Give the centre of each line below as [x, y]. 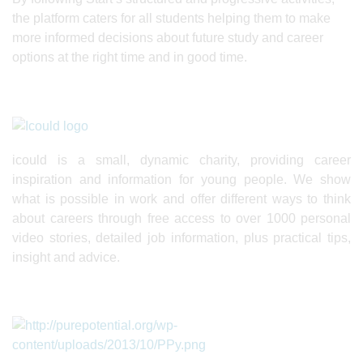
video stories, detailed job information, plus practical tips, [181, 238]
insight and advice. [66, 258]
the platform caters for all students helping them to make [171, 19]
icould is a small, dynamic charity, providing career [181, 160]
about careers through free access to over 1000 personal [181, 219]
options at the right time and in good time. [130, 58]
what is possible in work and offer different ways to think [181, 199]
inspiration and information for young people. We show [181, 180]
